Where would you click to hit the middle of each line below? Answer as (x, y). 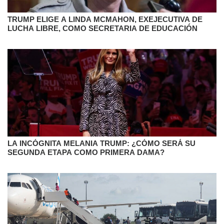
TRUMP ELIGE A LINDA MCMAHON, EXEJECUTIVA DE (105, 19)
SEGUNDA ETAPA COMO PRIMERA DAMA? (86, 152)
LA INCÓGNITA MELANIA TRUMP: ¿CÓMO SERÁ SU (101, 143)
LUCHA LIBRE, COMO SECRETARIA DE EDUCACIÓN (102, 28)
